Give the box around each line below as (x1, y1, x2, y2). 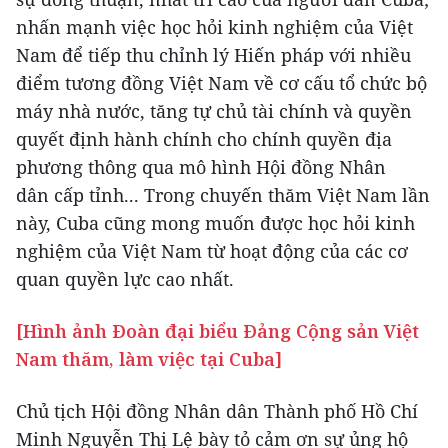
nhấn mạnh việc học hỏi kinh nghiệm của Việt (16, 15, 413, 40)
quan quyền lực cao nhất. (16, 267, 239, 292)
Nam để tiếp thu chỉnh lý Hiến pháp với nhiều (16, 43, 411, 68)
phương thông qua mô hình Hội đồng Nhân (16, 155, 386, 180)
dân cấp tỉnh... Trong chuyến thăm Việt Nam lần (16, 183, 430, 208)
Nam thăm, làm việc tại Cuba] (16, 347, 282, 372)
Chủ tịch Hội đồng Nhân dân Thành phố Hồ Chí (16, 399, 418, 424)
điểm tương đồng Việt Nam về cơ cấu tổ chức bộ (16, 71, 427, 96)
